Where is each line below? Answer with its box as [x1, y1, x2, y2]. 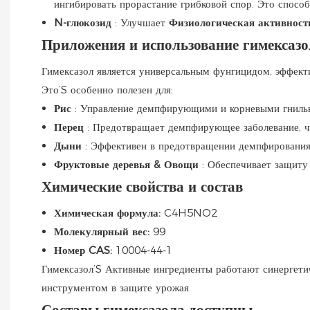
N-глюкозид [54, 15, 115, 29]
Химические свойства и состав [42, 177, 243, 195]
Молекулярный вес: [54, 224, 153, 238]
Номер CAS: [54, 243, 116, 257]
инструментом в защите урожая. [42, 280, 191, 294]
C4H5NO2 [164, 206, 217, 219]
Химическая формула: [54, 206, 164, 219]
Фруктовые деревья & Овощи [54, 157, 202, 171]
